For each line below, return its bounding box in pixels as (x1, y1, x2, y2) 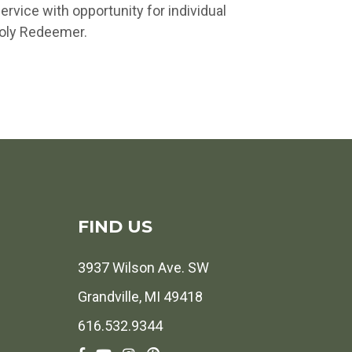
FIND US (77, 216, 152, 237)
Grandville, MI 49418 (77, 288, 203, 305)
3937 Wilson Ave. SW (77, 259, 209, 276)
